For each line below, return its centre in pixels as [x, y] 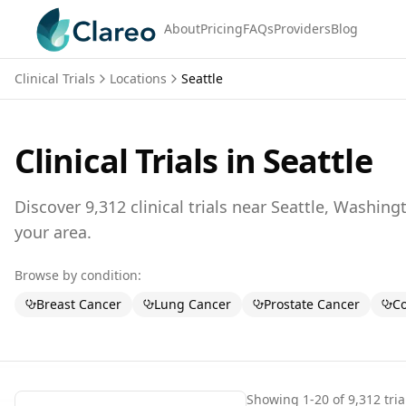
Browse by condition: [78, 275]
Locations [138, 78]
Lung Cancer [193, 304]
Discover [50, 207]
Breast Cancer [79, 304]
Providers [302, 29]
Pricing [221, 29]
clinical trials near [196, 207]
